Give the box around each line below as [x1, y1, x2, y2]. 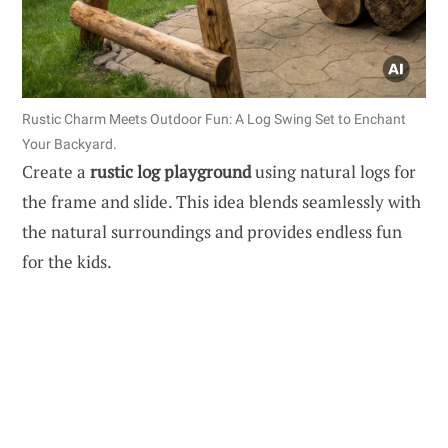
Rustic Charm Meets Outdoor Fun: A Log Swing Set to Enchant [22, 110, 406, 127]
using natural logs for [251, 159, 416, 183]
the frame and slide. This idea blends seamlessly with [22, 189, 421, 213]
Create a [22, 159, 90, 183]
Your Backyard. [22, 135, 117, 152]
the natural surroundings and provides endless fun [22, 219, 402, 243]
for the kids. [22, 249, 112, 273]
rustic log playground [90, 159, 251, 183]
